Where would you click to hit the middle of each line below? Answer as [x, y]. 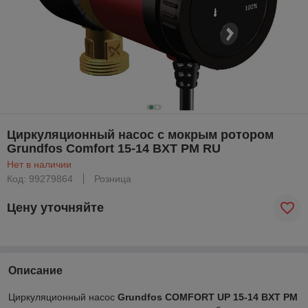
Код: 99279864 [40, 178]
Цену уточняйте [55, 208]
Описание [35, 270]
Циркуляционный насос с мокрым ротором [140, 134]
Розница [113, 178]
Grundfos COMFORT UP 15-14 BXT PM [208, 297]
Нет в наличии [39, 164]
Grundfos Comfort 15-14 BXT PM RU [114, 148]
